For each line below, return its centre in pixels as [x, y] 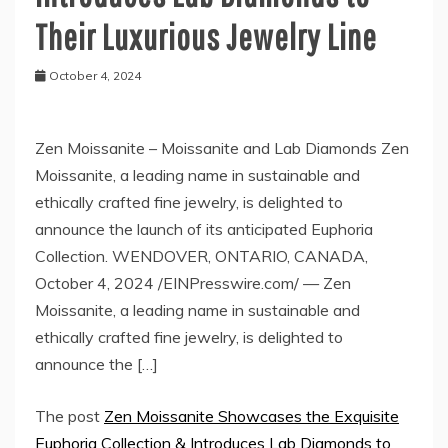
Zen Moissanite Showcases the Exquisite [251, 415]
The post [69, 415]
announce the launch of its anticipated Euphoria [204, 228]
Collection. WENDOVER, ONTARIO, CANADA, [201, 255]
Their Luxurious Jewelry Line [206, 36]
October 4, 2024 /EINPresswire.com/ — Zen [193, 282]
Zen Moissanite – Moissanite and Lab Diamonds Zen [222, 147]
